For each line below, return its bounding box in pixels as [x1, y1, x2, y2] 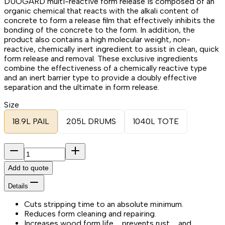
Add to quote [8, 163, 49, 172]
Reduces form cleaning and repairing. [24, 208, 156, 218]
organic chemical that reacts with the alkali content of [4, 6, 199, 16]
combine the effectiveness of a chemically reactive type [4, 63, 207, 73]
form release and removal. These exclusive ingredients [4, 53, 198, 63]
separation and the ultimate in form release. [4, 82, 159, 92]
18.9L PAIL [13, 117, 49, 127]
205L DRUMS [66, 117, 116, 127]
